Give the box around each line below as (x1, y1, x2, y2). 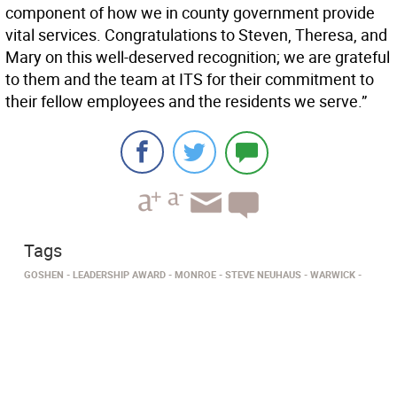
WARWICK (310, 268, 355, 282)
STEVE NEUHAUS (225, 268, 301, 282)
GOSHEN (24, 268, 64, 282)
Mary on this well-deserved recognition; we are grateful (5, 46, 390, 68)
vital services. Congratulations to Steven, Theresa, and (5, 24, 387, 46)
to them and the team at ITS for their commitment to (5, 68, 374, 90)
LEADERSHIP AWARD (73, 268, 166, 282)
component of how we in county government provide (5, 2, 375, 24)
